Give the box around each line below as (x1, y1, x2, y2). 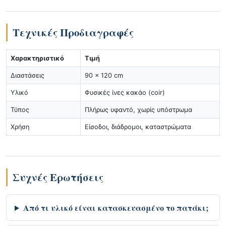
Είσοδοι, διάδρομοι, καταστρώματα (85, 123, 191, 131)
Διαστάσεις (11, 72, 44, 79)
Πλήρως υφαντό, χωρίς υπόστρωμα (85, 106, 192, 114)
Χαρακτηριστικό (11, 54, 64, 62)
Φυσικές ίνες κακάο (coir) (85, 89, 165, 96)
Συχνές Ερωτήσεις (13, 169, 103, 185)
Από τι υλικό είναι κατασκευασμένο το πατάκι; (23, 202, 208, 213)
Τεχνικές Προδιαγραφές (13, 25, 134, 40)
